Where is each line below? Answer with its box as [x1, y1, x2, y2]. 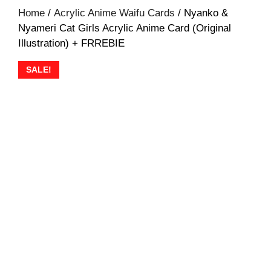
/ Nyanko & [175, 7, 228, 19]
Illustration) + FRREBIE [18, 38, 125, 49]
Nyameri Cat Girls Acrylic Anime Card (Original [18, 22, 231, 34]
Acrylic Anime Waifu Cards [54, 7, 175, 19]
